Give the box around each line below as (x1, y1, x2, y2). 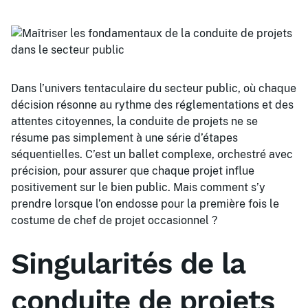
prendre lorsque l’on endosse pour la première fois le (11, 197, 279, 210)
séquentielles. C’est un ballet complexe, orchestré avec (11, 148, 293, 161)
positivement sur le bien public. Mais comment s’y (11, 181, 265, 194)
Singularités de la (11, 247, 245, 280)
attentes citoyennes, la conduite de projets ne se (11, 115, 258, 128)
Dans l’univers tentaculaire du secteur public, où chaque (11, 82, 296, 95)
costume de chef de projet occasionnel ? (11, 214, 217, 227)
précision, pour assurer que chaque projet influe (11, 164, 254, 177)
